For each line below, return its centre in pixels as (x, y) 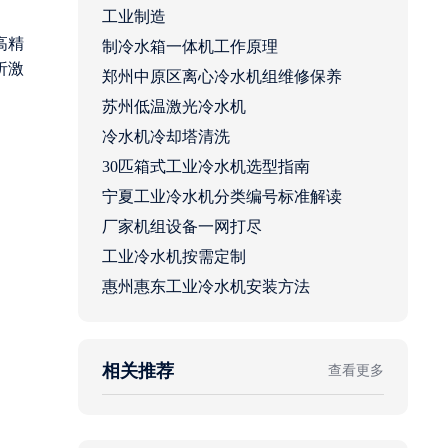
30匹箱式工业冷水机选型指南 (206, 167)
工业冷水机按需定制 (174, 257)
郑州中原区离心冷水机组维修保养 (222, 77)
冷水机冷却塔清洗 (166, 137)
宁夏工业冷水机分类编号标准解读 (222, 197)
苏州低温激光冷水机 (174, 107)
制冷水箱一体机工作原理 (190, 47)
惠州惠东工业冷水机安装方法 (206, 287)
